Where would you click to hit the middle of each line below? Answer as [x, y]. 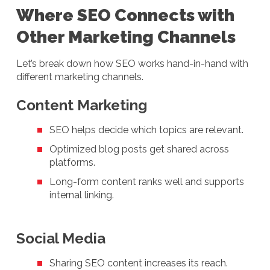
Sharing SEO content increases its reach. [139, 263]
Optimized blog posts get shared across [139, 149]
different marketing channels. [80, 77]
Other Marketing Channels [126, 37]
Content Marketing [82, 105]
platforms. [72, 162]
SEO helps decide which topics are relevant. [146, 130]
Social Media [61, 238]
